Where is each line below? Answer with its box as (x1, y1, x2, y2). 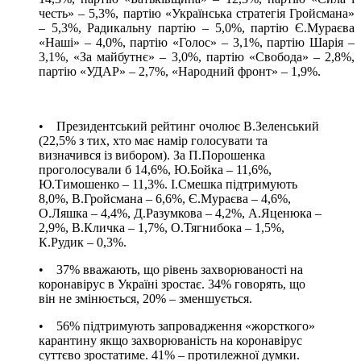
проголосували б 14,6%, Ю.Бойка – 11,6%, (39, 162, 272, 176)
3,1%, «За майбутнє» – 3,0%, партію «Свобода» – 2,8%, (39, 49, 355, 64)
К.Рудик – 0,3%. (39, 234, 127, 249)
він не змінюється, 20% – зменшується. (39, 291, 252, 305)
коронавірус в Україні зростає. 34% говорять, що (39, 276, 305, 291)
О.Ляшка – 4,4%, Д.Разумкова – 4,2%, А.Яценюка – (39, 205, 322, 220)
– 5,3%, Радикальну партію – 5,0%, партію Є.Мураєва (39, 20, 355, 35)
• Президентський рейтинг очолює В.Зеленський (39, 118, 319, 133)
